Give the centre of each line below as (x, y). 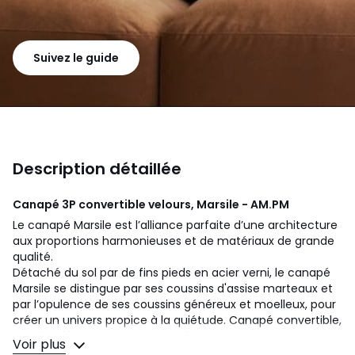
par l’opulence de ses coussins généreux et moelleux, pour (174, 304)
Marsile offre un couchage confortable (120, 336)
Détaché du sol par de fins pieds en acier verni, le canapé (172, 272)
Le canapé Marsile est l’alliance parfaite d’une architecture (175, 225)
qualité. (33, 256)
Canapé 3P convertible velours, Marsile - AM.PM (151, 204)
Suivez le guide (76, 57)
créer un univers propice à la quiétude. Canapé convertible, (177, 320)
